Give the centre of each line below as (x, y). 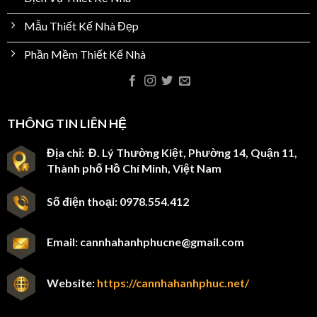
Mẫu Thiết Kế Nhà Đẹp (81, 26)
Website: (71, 282)
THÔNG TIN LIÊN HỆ (67, 123)
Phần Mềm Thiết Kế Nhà (85, 54)
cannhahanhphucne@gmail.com (162, 242)
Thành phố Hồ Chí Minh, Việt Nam (134, 168)
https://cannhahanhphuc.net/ (173, 282)
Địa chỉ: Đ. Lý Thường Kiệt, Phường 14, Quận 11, (172, 152)
